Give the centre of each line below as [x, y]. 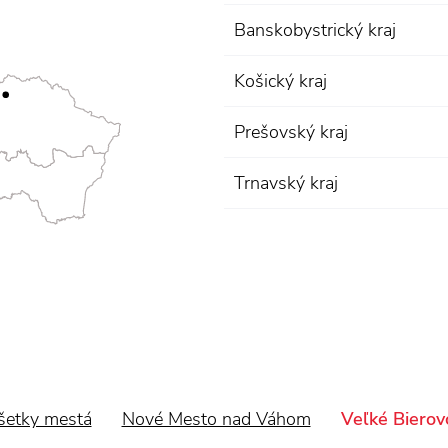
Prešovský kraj [291, 132]
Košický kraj [280, 81]
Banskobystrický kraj [315, 30]
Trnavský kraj [286, 183]
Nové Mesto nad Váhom [216, 419]
